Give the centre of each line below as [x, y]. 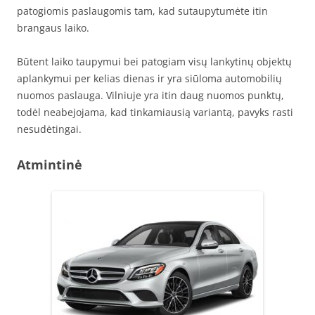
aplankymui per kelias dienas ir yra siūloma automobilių [149, 79]
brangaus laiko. [53, 28]
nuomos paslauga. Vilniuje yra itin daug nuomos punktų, [150, 96]
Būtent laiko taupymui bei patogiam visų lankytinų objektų [154, 62]
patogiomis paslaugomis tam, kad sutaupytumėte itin [142, 11]
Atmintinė [50, 165]
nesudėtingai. [49, 129]
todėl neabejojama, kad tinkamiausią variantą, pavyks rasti [155, 112]
